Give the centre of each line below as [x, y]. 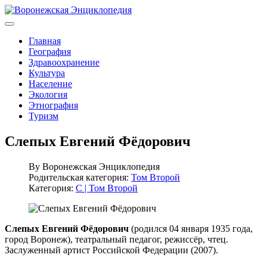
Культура [47, 73]
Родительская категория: [80, 177]
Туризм [44, 116]
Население [50, 84]
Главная [45, 41]
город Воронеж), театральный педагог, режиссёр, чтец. [117, 239]
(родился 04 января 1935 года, [191, 228]
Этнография [53, 105]
